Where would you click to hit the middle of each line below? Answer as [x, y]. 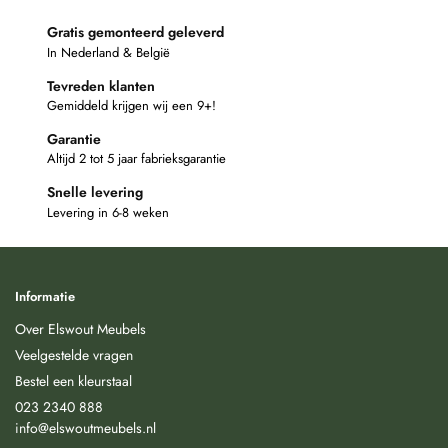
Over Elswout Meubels [80, 328]
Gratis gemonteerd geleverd [135, 32]
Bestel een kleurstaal [73, 380]
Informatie [45, 297]
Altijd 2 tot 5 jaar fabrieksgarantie [136, 159]
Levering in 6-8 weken [108, 212]
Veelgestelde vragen [74, 354]
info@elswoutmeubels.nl [85, 427]
